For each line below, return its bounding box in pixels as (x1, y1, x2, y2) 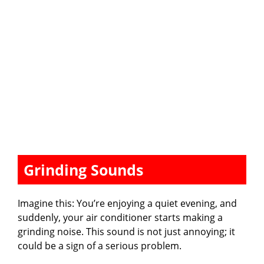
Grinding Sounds (24, 159, 143, 180)
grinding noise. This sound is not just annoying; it (18, 225, 235, 238)
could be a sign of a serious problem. (18, 239, 181, 252)
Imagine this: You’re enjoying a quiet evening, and (18, 196, 237, 210)
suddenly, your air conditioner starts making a (18, 210, 223, 224)
